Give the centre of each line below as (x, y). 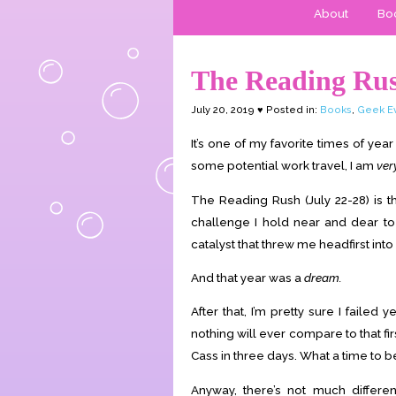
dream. (323, 277)
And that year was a (247, 277)
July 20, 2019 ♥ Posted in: (255, 110)
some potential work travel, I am (284, 166)
